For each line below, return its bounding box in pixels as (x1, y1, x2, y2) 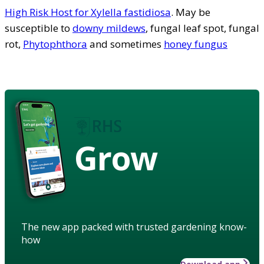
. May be (171, 5, 210, 19)
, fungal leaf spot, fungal (146, 21, 259, 35)
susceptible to (5, 21, 72, 35)
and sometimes (87, 37, 164, 51)
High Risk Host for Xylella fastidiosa (5, 5, 171, 19)
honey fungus (164, 37, 227, 51)
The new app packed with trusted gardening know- (21, 220, 247, 233)
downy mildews (72, 21, 146, 35)
